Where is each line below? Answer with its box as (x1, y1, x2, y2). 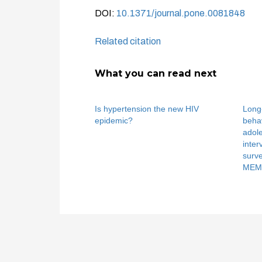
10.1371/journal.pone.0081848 (116, 8, 245, 18)
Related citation (95, 36, 161, 46)
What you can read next (95, 68, 216, 79)
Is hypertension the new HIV (95, 104, 199, 113)
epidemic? (95, 116, 133, 125)
